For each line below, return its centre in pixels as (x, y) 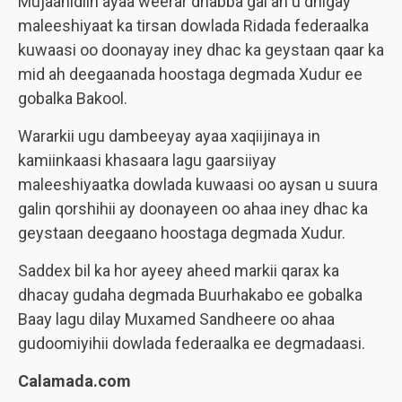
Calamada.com (74, 381)
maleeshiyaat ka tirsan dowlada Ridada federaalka (193, 26)
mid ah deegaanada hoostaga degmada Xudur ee (190, 74)
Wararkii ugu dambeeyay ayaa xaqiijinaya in (169, 136)
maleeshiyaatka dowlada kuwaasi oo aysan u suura (198, 184)
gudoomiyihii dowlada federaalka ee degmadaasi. (192, 343)
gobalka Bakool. (73, 98)
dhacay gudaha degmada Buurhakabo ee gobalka (190, 295)
